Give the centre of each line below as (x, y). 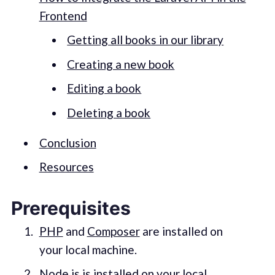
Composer (113, 231)
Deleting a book (109, 112)
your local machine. (88, 249)
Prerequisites (71, 208)
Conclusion (68, 142)
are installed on (181, 231)
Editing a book (104, 88)
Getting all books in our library (145, 40)
